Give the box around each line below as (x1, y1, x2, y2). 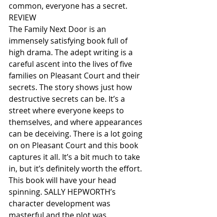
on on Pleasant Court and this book (9, 139, 140, 151)
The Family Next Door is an (9, 23, 108, 34)
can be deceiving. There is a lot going (9, 128, 144, 139)
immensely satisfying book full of (9, 35, 129, 46)
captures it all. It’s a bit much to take (9, 151, 142, 162)
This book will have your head (9, 174, 118, 186)
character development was (9, 198, 112, 209)
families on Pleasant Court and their (9, 70, 142, 81)
